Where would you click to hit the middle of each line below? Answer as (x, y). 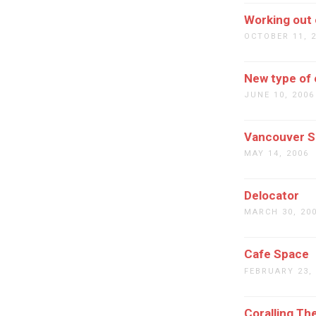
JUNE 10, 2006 (279, 95)
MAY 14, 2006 (276, 154)
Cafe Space (276, 254)
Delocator (272, 196)
